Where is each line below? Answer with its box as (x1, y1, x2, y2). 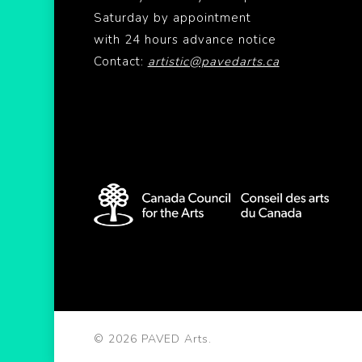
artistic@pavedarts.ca (147, 53, 280, 69)
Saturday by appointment (93, 10, 251, 26)
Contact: (93, 53, 148, 69)
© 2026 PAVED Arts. (93, 331, 212, 347)
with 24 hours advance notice (93, 32, 276, 48)
